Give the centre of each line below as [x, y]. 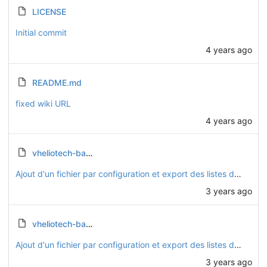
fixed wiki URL [43, 103]
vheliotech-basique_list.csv [59, 223]
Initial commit [41, 32]
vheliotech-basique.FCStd [59, 153]
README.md [57, 82]
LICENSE [49, 11]
